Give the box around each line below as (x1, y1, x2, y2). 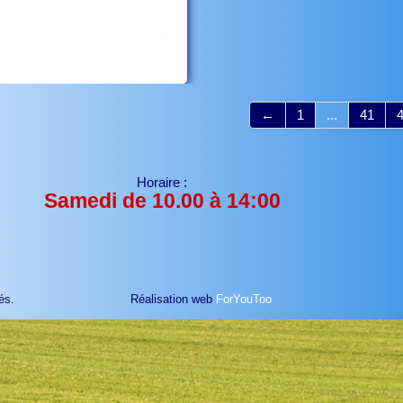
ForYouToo (216, 292, 273, 307)
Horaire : (137, 175, 188, 191)
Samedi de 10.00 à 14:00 (43, 190, 281, 213)
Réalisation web (130, 292, 213, 307)
